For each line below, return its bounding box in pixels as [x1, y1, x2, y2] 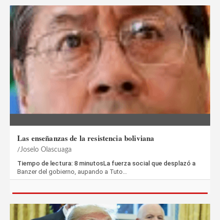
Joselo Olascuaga [20, 146, 72, 153]
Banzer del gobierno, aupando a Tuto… [17, 168, 127, 175]
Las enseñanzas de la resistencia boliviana [17, 133, 155, 143]
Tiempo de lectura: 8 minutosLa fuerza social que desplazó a [17, 160, 195, 167]
